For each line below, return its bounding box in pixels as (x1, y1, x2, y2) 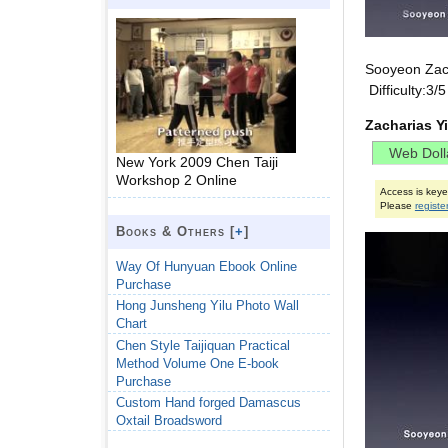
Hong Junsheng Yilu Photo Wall (116, 298, 299, 314)
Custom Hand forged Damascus (116, 395, 301, 411)
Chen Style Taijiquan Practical (116, 337, 290, 353)
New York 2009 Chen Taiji (116, 153, 278, 170)
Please (379, 200, 415, 211)
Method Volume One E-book (116, 355, 279, 371)
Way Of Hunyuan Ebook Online (116, 258, 297, 274)
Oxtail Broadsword (116, 413, 222, 429)
